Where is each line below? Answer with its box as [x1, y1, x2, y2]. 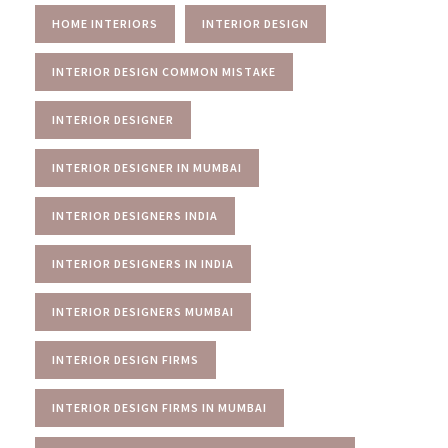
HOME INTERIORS [52, 15, 158, 31]
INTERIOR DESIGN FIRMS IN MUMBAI [52, 399, 267, 415]
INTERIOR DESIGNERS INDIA [52, 207, 218, 223]
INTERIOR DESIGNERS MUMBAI [52, 303, 234, 319]
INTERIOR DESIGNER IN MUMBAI [52, 159, 242, 175]
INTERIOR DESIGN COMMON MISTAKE [52, 63, 276, 79]
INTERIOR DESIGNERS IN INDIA [52, 255, 234, 271]
